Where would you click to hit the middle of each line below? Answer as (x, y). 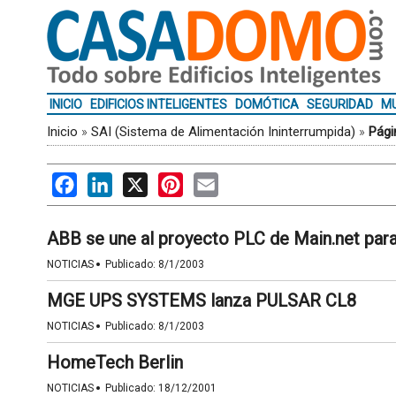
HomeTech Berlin (114, 362)
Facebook (107, 181)
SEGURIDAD (339, 104)
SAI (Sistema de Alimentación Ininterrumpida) (223, 132)
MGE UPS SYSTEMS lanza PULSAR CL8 (201, 301)
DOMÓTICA (267, 104)
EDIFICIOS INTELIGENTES (158, 104)
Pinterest (211, 181)
